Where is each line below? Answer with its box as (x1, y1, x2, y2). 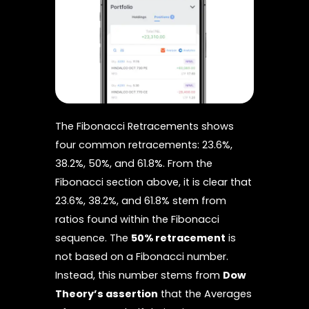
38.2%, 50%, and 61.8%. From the (55, 156, 212, 170)
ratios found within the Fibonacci (55, 212, 219, 226)
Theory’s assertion (55, 286, 158, 301)
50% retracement (131, 230, 226, 245)
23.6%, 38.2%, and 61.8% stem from (55, 193, 226, 208)
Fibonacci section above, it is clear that (55, 175, 252, 189)
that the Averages (158, 286, 252, 301)
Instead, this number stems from (55, 268, 223, 282)
